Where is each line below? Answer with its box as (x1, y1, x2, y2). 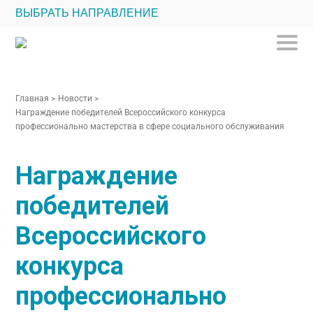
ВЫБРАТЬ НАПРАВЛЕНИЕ (15, 7, 159, 19)
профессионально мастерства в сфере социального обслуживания (15, 122, 285, 131)
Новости (58, 94, 93, 103)
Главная (15, 94, 50, 103)
